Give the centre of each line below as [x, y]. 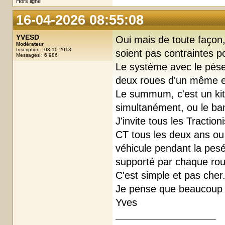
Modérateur [30, 44]
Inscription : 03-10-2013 [44, 49]
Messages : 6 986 [37, 55]
